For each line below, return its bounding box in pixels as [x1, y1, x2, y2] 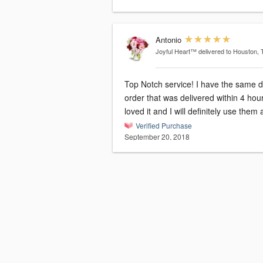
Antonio [155, 34, 181, 46]
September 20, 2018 [124, 131, 190, 142]
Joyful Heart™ [155, 46, 197, 56]
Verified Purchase [136, 120, 192, 131]
